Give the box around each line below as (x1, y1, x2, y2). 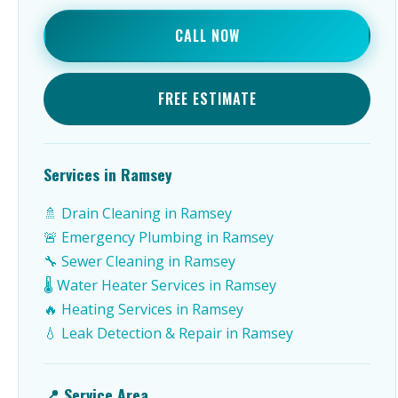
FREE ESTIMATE (157, 88, 257, 109)
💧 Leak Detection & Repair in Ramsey (44, 323, 293, 343)
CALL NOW (174, 25, 240, 46)
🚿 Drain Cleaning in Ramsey (44, 203, 232, 223)
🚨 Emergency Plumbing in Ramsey (44, 227, 274, 247)
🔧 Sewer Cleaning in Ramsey (44, 251, 235, 271)
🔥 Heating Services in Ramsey (44, 299, 243, 319)
